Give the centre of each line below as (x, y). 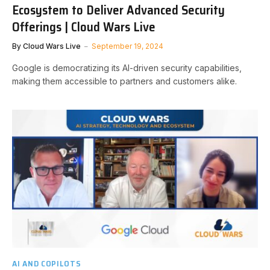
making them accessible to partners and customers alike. (124, 81)
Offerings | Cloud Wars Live (84, 27)
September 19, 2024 (127, 46)
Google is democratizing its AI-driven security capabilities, (127, 67)
